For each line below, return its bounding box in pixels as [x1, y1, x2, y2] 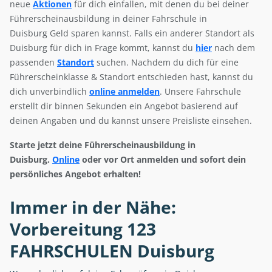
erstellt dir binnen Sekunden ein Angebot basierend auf [10, 100, 238, 112]
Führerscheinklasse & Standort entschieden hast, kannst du [10, 71, 253, 83]
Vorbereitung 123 [10, 217, 156, 241]
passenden [10, 56, 57, 69]
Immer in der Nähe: [10, 195, 176, 219]
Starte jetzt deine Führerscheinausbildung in [10, 139, 195, 151]
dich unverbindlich [10, 86, 89, 98]
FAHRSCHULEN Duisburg [10, 239, 214, 263]
